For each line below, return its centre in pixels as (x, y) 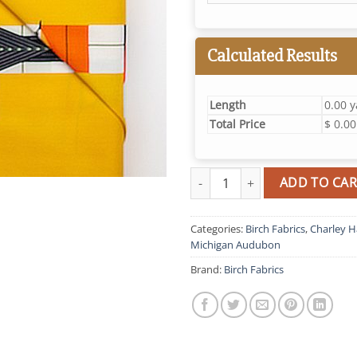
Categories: (218, 228)
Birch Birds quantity (243, 176)
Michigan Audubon (235, 244)
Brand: (207, 269)
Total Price (237, 124)
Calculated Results (272, 57)
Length (228, 105)
